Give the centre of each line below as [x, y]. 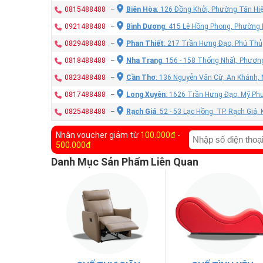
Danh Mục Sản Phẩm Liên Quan [125, 161]
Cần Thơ [141, 77]
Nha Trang [144, 60]
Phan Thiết [145, 43]
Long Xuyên [146, 94]
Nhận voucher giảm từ [98, 135]
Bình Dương [145, 26]
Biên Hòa [141, 9]
